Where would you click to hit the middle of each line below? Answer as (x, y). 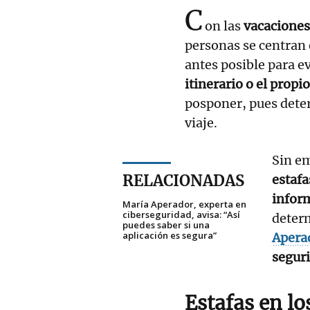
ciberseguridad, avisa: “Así (181, 214)
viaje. (201, 122)
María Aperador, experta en (184, 204)
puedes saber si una (166, 225)
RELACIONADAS (183, 180)
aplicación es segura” (170, 235)
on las (224, 26)
